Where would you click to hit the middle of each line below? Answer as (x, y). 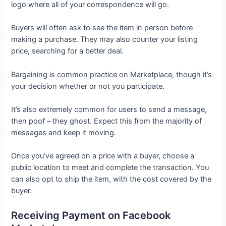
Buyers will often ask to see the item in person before (102, 28)
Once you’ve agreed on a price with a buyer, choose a (103, 156)
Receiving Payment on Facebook (91, 215)
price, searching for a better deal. (69, 51)
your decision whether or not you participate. (89, 86)
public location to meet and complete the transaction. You (110, 168)
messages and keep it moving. (65, 132)
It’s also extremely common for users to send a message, (109, 109)
